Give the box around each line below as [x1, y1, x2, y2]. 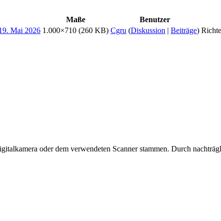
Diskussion [131, 26, 165, 35]
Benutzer [140, 15, 170, 24]
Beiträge [171, 26, 197, 35]
